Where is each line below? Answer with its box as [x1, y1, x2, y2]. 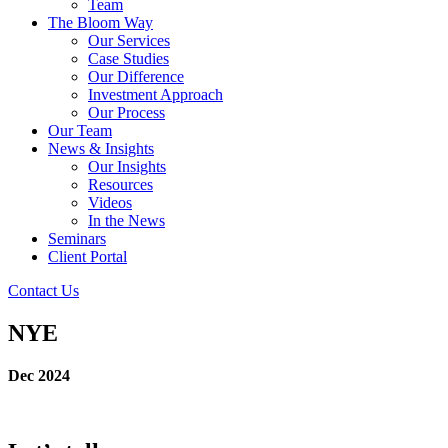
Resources [88, 176, 153, 193]
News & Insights [48, 140, 154, 157]
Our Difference [88, 68, 184, 85]
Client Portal [48, 248, 127, 265]
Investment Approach [88, 86, 223, 103]
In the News [88, 212, 165, 229]
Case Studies [88, 50, 169, 67]
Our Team [48, 122, 112, 139]
